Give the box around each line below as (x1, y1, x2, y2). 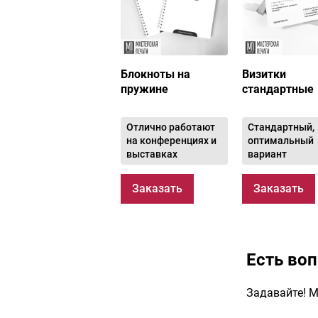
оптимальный (247, 134, 314, 146)
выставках (126, 148, 178, 160)
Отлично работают (126, 121, 216, 133)
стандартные (241, 82, 314, 96)
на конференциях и (126, 134, 217, 146)
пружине (121, 82, 169, 96)
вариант (247, 148, 287, 160)
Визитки (241, 67, 286, 81)
